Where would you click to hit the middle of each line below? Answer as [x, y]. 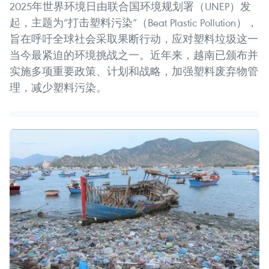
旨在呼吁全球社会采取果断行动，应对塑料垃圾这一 [134, 39]
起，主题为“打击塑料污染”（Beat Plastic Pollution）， [134, 23]
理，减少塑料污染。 [58, 88]
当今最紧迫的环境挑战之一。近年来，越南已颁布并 [134, 55]
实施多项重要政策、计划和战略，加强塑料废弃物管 [134, 71]
